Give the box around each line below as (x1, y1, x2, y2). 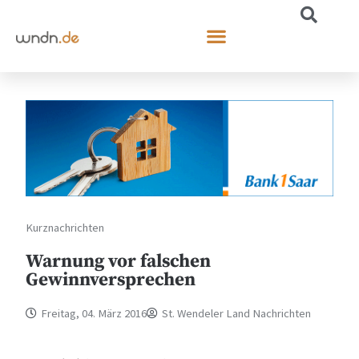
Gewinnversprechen (26, 268, 196, 292)
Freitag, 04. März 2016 (41, 305, 147, 321)
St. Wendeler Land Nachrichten (162, 305, 312, 321)
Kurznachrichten (26, 220, 105, 235)
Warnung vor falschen (26, 249, 212, 273)
